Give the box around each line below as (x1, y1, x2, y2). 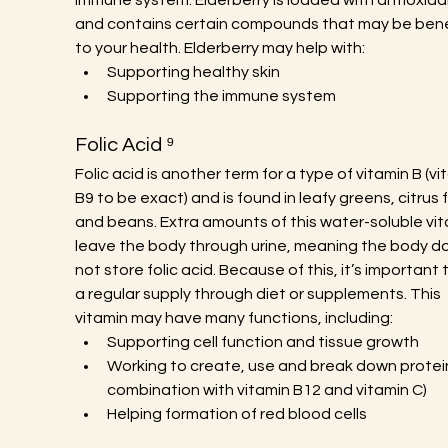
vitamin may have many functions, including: (74, 310, 393, 326)
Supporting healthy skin (106, 64, 280, 80)
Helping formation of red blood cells (106, 406, 367, 422)
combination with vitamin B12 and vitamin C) (106, 382, 427, 398)
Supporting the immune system (106, 88, 336, 104)
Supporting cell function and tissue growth (106, 334, 419, 350)
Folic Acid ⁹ (74, 135, 175, 155)
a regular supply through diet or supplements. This (74, 286, 444, 302)
